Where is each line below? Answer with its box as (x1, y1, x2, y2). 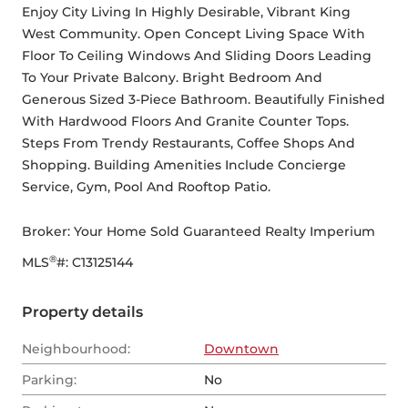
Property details (22, 303, 143, 321)
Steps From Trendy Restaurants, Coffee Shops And (22, 135, 355, 152)
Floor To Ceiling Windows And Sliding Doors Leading (22, 47, 372, 65)
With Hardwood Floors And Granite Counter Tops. (22, 113, 349, 130)
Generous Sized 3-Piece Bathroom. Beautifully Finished (22, 91, 385, 108)
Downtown (204, 341, 279, 358)
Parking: (22, 372, 76, 389)
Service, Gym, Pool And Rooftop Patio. (22, 178, 270, 196)
